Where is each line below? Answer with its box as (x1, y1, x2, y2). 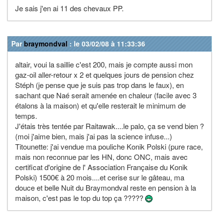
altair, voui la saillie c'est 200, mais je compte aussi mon (15, 59, 193, 69)
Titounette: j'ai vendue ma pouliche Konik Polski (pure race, (15, 141, 203, 152)
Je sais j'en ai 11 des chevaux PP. (15, 2, 124, 13)
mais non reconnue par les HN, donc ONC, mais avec (15, 151, 188, 162)
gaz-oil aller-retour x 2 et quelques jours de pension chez (15, 69, 194, 80)
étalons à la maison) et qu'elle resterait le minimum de (15, 100, 186, 110)
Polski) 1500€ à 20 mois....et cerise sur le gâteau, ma (15, 172, 184, 182)
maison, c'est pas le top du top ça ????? (15, 192, 145, 203)
